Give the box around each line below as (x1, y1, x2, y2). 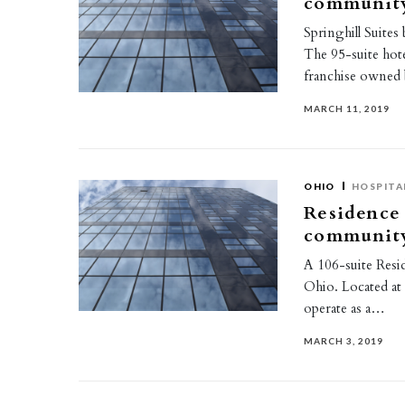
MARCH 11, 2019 (304, 103, 391, 114)
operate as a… (304, 299, 386, 317)
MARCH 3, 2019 (304, 335, 384, 346)
